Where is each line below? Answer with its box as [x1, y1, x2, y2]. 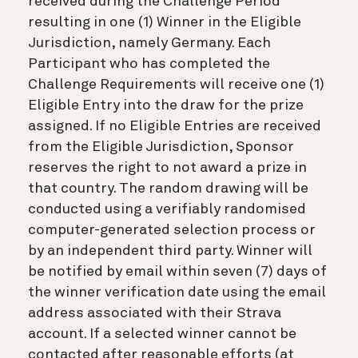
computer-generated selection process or [28, 222, 316, 237]
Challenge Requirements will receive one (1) [28, 77, 324, 92]
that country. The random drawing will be [28, 181, 308, 196]
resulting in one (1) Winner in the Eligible [28, 14, 301, 30]
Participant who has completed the [28, 56, 270, 71]
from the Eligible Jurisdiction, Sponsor [28, 139, 294, 154]
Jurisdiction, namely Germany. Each [28, 35, 271, 50]
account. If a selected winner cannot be [28, 326, 296, 341]
